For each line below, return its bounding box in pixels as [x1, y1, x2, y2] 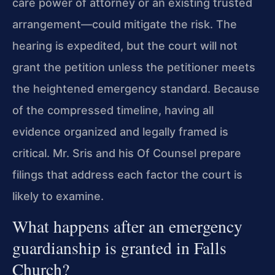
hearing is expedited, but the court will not [12, 39, 238, 52]
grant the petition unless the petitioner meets [12, 61, 255, 74]
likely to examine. [12, 190, 104, 203]
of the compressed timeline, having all [12, 104, 214, 117]
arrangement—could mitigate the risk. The [12, 18, 237, 31]
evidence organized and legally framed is [12, 125, 228, 138]
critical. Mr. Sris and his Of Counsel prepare [12, 147, 241, 160]
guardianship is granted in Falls [12, 236, 227, 260]
